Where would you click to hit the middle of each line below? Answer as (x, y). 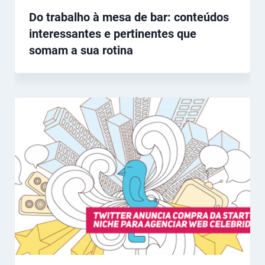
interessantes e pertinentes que (113, 34)
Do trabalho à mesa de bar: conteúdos (129, 17)
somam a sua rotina (81, 51)
